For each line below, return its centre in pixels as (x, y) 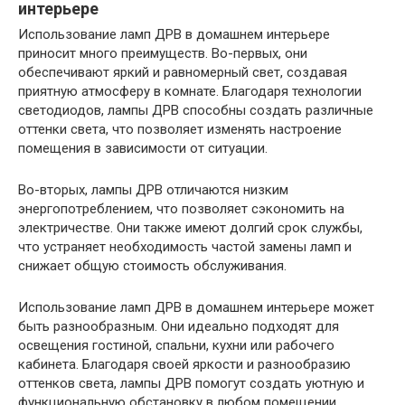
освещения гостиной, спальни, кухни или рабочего (176, 346)
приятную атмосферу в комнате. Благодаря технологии (190, 92)
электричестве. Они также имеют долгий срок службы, (190, 228)
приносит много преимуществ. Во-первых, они (163, 54)
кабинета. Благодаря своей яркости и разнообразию (184, 365)
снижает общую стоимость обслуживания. (152, 266)
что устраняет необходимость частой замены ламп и (185, 247)
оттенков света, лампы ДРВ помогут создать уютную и (191, 384)
